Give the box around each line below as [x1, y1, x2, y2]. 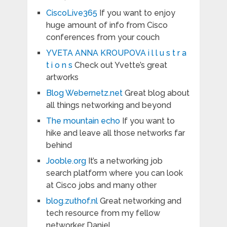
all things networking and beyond [46, 100, 171, 110]
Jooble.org [46, 156, 86, 166]
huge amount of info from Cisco [46, 20, 168, 30]
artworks [46, 72, 79, 83]
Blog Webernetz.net [46, 88, 123, 98]
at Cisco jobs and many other [46, 180, 157, 191]
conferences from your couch [46, 32, 160, 43]
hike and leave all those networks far [46, 128, 185, 138]
